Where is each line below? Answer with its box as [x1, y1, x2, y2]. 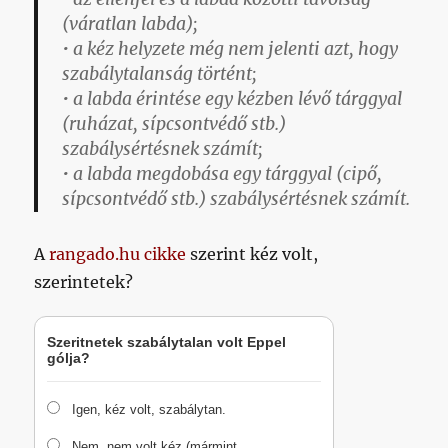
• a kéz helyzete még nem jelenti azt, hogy [62, 38, 399, 61]
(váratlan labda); [62, 13, 199, 36]
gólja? [47, 350, 91, 367]
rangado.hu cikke [49, 244, 187, 265]
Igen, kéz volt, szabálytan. [72, 402, 227, 418]
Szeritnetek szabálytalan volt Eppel [47, 334, 287, 351]
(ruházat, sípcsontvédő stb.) [62, 113, 287, 136]
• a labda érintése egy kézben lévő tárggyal [62, 88, 403, 111]
